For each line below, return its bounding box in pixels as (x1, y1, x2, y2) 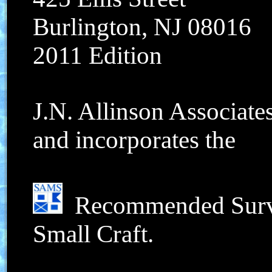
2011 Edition (33, 42, 162, 69)
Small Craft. (33, 220, 154, 248)
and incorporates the (33, 126, 236, 154)
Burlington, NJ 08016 (33, 13, 251, 41)
